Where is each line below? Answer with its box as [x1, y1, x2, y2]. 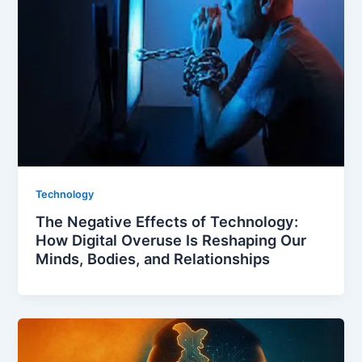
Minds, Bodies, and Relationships [36, 250, 271, 268]
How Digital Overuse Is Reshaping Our [36, 231, 307, 250]
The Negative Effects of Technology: [36, 213, 299, 231]
